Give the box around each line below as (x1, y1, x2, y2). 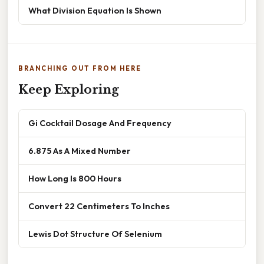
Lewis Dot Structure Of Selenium (28, 227, 162, 239)
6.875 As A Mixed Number (28, 144, 131, 156)
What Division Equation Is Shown (28, 4, 161, 16)
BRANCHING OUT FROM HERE (18, 64, 141, 72)
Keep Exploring (18, 82, 119, 97)
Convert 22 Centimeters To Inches (28, 200, 170, 212)
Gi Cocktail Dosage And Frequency (28, 117, 171, 128)
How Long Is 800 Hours (28, 172, 121, 184)
